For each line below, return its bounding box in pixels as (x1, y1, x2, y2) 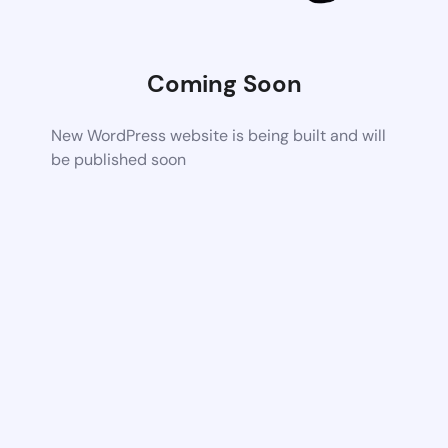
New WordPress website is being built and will (51, 124, 387, 146)
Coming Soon (146, 67, 302, 99)
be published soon (51, 148, 187, 170)
